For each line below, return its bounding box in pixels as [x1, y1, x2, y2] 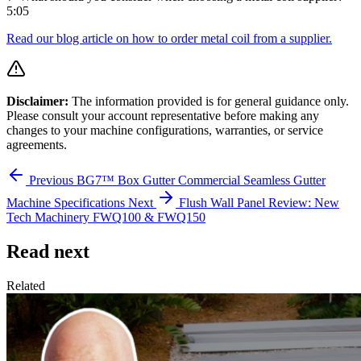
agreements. [6, 138, 67, 152]
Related [6, 279, 45, 293]
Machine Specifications [6, 196, 125, 210]
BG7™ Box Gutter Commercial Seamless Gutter [77, 173, 326, 188]
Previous [29, 173, 73, 188]
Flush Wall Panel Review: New [179, 196, 339, 210]
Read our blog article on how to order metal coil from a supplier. [6, 31, 332, 46]
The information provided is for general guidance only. [68, 94, 349, 109]
